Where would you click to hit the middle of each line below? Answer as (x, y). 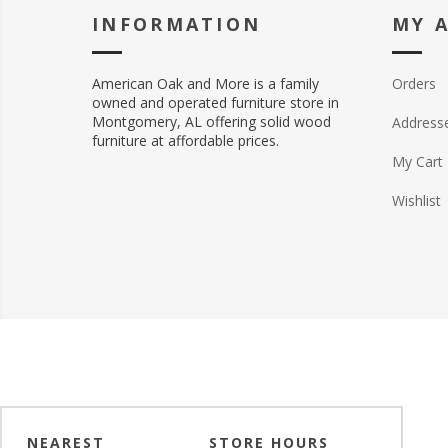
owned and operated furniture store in (215, 102)
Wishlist (416, 200)
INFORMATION (177, 23)
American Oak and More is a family (205, 83)
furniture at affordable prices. (185, 140)
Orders (414, 83)
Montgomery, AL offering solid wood (211, 121)
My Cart (417, 161)
